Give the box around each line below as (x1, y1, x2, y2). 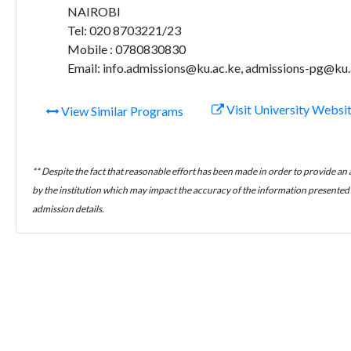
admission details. (32, 203, 104, 215)
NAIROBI (67, 4, 121, 19)
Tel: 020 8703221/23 (67, 23, 181, 38)
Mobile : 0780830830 (67, 42, 186, 56)
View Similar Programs (58, 103, 183, 118)
